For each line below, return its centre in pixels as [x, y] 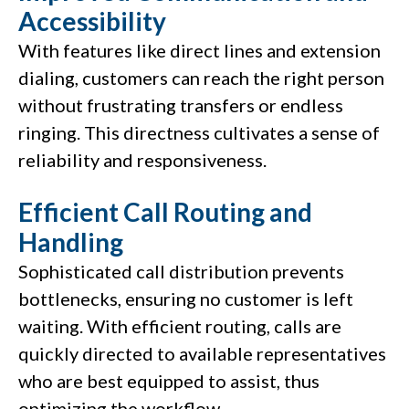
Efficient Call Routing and [165, 212]
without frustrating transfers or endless [181, 105]
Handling [71, 242]
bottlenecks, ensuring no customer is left [186, 299]
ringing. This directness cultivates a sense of [199, 133]
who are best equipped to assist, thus [169, 381]
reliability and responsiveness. [142, 160]
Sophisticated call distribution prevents [181, 272]
